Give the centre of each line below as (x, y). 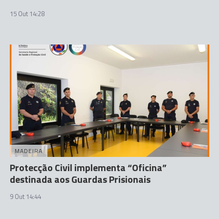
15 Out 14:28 (27, 14)
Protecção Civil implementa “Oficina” (88, 167)
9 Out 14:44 (25, 196)
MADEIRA (29, 151)
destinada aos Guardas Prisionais (80, 179)
